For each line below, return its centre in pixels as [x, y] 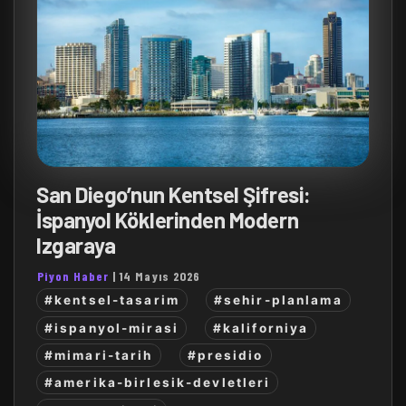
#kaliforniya [261, 328]
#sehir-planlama [278, 300]
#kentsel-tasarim [112, 300]
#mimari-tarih [99, 355]
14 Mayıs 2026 [160, 276]
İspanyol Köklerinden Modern [168, 220]
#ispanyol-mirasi [111, 328]
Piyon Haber [73, 276]
